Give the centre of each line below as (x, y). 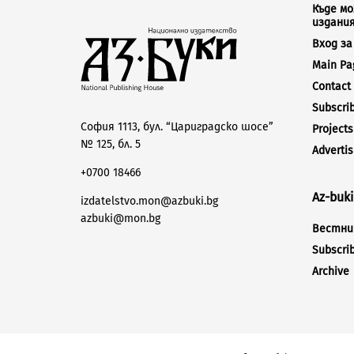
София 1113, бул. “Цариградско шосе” (177, 127)
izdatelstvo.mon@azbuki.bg (149, 201)
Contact (331, 87)
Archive (330, 272)
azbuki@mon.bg (121, 219)
